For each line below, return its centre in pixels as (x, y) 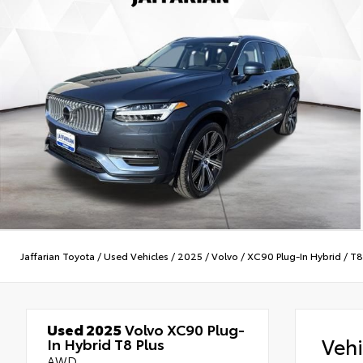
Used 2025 (84, 329)
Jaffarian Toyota (58, 256)
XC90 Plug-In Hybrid (294, 256)
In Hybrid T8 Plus (106, 343)
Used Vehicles (136, 256)
